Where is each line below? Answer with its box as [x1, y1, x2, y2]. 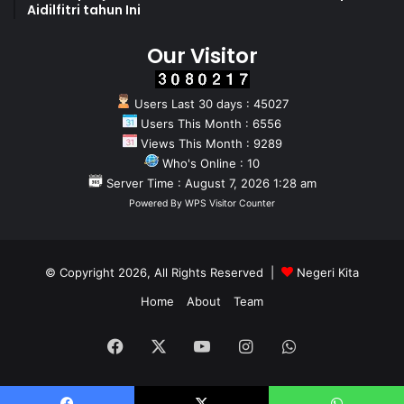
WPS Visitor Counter [185, 197, 275, 210]
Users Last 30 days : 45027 [130, 96, 289, 112]
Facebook [124, 336, 199, 356]
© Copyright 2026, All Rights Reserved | [45, 265, 281, 280]
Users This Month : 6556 [137, 116, 281, 132]
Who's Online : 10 [159, 156, 260, 171]
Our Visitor [146, 41, 258, 71]
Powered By [129, 197, 185, 210]
